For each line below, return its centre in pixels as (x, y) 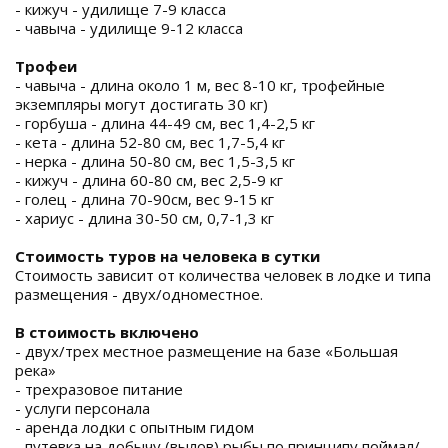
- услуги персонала (82, 408)
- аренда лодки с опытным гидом (134, 427)
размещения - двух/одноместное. (139, 294)
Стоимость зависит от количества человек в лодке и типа (223, 275)
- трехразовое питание (99, 389)
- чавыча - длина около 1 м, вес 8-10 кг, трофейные (200, 85)
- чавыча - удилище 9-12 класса (129, 28)
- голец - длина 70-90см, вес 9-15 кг (144, 199)
